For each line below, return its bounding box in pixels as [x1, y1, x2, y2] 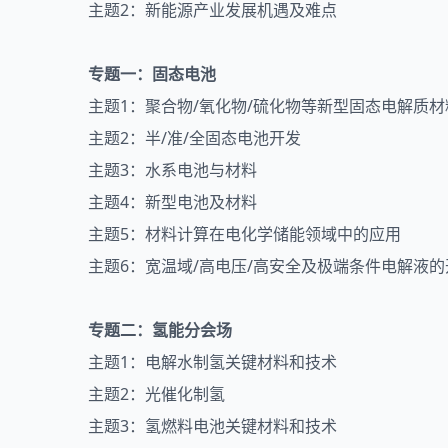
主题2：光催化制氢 [88, 382, 225, 405]
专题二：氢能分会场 [88, 318, 232, 341]
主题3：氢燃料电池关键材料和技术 [88, 414, 337, 437]
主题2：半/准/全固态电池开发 [88, 126, 301, 149]
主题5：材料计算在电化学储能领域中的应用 [88, 222, 401, 245]
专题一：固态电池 [88, 62, 216, 85]
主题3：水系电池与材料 [88, 158, 257, 181]
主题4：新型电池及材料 [88, 190, 257, 213]
